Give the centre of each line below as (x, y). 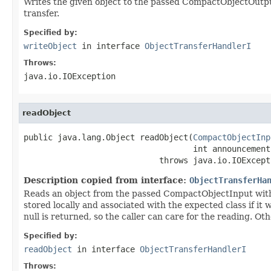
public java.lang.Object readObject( (108, 137)
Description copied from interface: (106, 180)
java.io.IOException (70, 76)
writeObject (50, 46)
